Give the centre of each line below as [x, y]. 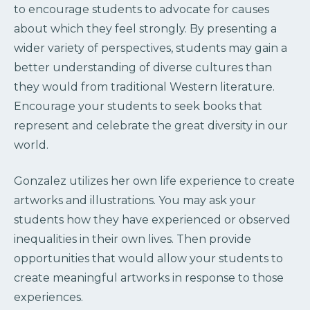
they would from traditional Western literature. [144, 86]
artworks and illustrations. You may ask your [135, 200]
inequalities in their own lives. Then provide [133, 239]
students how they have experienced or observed [152, 219]
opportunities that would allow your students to [148, 258]
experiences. [48, 297]
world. [31, 145]
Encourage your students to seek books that [138, 106]
